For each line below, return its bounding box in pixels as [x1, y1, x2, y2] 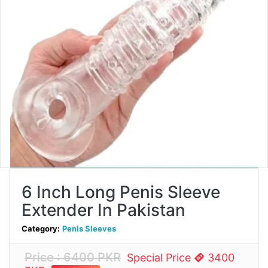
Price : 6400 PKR [25, 250, 121, 265]
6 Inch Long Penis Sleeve [22, 182, 220, 203]
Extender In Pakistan [22, 200, 185, 221]
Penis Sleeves [62, 224, 116, 234]
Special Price [127, 251, 194, 264]
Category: [22, 224, 60, 234]
